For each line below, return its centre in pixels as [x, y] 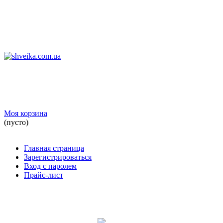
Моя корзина [26, 113]
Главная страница [54, 148]
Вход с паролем [50, 166]
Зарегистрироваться [58, 157]
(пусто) [16, 122]
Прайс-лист [44, 175]
